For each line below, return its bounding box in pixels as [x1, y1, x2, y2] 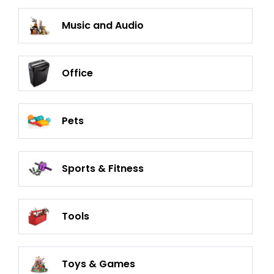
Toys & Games [62, 257, 135, 271]
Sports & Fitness [62, 161, 144, 176]
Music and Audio [62, 18, 144, 32]
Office [62, 66, 93, 80]
